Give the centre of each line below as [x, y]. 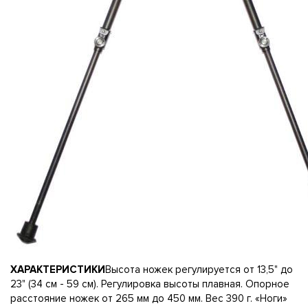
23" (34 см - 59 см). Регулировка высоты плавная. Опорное [150, 284]
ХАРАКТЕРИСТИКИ [58, 269]
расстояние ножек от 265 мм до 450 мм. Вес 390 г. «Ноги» [149, 298]
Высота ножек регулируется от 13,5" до [199, 269]
